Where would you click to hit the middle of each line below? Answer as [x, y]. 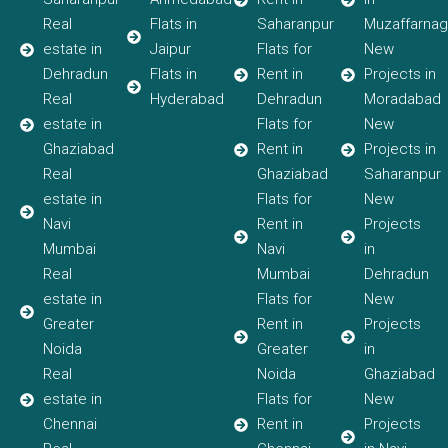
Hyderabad [186, 99]
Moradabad [402, 99]
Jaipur [170, 49]
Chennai [69, 424]
